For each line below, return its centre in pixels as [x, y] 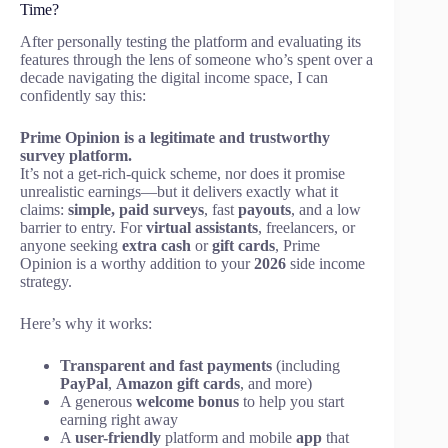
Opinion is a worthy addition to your [137, 264]
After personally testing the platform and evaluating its [190, 42]
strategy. [46, 282]
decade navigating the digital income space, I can [174, 78]
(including [306, 366]
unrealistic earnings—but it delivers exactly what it [179, 192]
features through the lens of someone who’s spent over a [196, 60]
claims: [44, 210]
